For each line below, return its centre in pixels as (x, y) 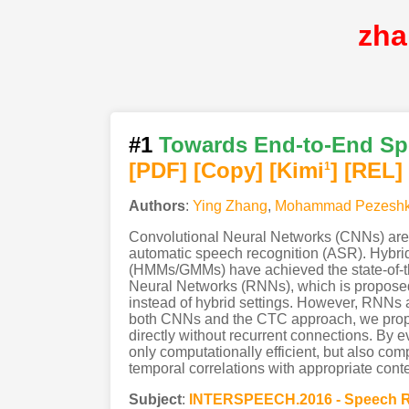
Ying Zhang (230, 205)
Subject (155, 399)
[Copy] (228, 170)
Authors (157, 205)
